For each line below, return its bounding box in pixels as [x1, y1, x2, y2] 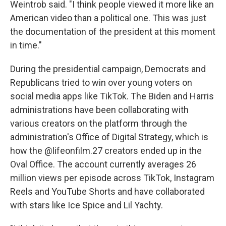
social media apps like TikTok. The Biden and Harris [10, 90, 214, 101]
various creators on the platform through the [10, 118, 187, 129]
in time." [10, 39, 42, 50]
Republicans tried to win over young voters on [10, 77, 192, 88]
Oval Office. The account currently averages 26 [10, 158, 196, 169]
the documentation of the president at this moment [10, 26, 215, 37]
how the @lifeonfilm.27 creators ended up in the [10, 145, 202, 156]
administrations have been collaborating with [10, 104, 189, 115]
